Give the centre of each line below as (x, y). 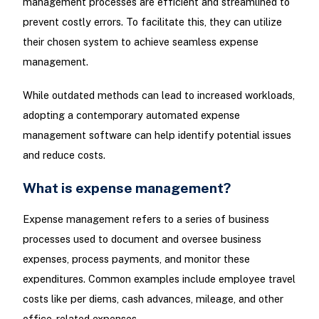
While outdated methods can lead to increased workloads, (158, 95)
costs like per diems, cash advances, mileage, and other (153, 298)
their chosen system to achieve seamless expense (140, 42)
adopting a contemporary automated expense (131, 115)
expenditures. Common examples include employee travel (159, 278)
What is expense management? (126, 187)
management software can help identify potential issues (157, 135)
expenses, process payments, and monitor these (136, 258)
